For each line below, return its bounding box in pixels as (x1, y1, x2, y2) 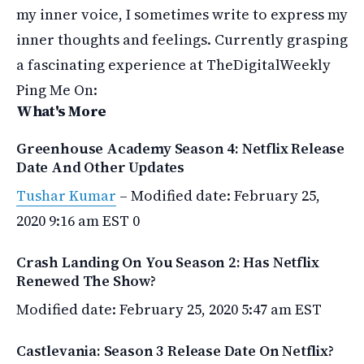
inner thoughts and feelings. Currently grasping (16, 29, 348, 50)
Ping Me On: (16, 80, 97, 100)
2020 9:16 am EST (16, 210, 129, 231)
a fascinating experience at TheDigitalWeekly (16, 54, 331, 75)
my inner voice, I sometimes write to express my (16, 4, 348, 24)
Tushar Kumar (16, 185, 116, 206)
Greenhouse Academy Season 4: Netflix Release (16, 138, 345, 158)
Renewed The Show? (16, 271, 156, 291)
